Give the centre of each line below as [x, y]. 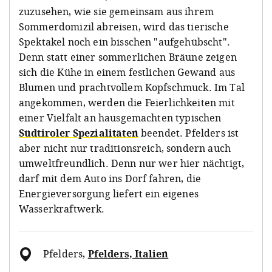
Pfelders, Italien [128, 254]
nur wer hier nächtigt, [190, 164]
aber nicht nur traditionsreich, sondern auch [125, 148]
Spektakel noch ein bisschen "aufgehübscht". [124, 42]
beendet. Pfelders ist [189, 133]
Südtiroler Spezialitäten [79, 133]
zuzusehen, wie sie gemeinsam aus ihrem [117, 12]
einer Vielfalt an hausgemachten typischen [120, 118]
